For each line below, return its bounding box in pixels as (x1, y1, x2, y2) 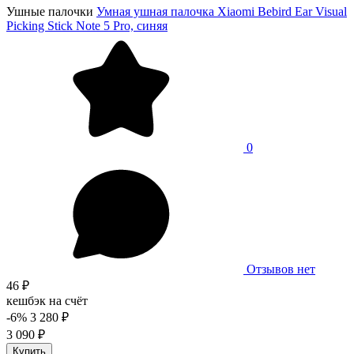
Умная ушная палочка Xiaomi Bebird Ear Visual (96, 4, 347, 18)
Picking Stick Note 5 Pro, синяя (6, 18, 168, 32)
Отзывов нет (247, 262, 315, 276)
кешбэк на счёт (6, 293, 88, 307)
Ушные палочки (6, 4, 93, 18)
